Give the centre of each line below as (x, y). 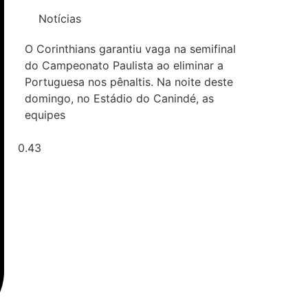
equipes (45, 114)
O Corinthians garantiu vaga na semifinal (130, 48)
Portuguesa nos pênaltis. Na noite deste (129, 81)
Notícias (60, 18)
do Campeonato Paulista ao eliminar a (124, 65)
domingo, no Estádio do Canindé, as (119, 98)
